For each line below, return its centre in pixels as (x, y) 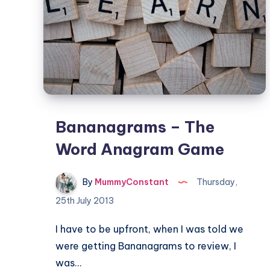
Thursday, (216, 182)
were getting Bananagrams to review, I (146, 246)
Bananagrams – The (135, 127)
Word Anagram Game (140, 149)
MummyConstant (131, 182)
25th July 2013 (85, 201)
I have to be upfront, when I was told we (149, 229)
